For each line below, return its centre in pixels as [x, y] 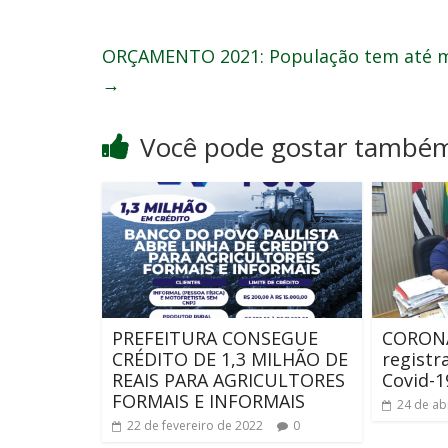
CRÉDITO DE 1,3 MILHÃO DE [230, 359]
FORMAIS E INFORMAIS [208, 401]
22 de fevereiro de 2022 [195, 426]
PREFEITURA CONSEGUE [215, 338]
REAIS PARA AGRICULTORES [228, 380]
